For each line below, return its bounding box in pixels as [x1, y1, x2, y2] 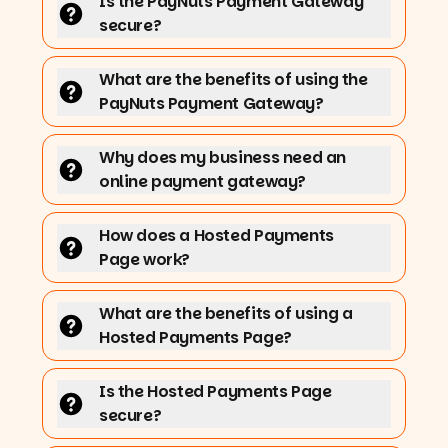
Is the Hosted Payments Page [99, 379, 332, 403]
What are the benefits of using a [99, 301, 353, 325]
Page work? [99, 247, 191, 271]
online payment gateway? [99, 169, 306, 193]
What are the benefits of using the [99, 67, 368, 91]
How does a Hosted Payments [99, 223, 334, 247]
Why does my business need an [99, 145, 346, 169]
